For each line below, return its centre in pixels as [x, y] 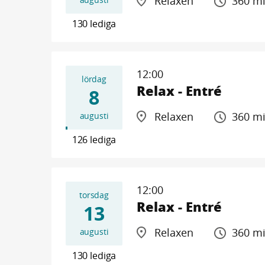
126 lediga [94, 140]
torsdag [94, 195]
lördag [94, 79]
